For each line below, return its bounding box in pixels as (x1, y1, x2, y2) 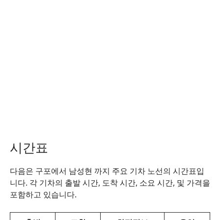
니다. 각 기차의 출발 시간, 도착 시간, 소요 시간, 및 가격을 (10, 177, 210, 188)
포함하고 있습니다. (10, 189, 77, 200)
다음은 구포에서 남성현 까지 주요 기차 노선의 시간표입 (10, 165, 204, 176)
